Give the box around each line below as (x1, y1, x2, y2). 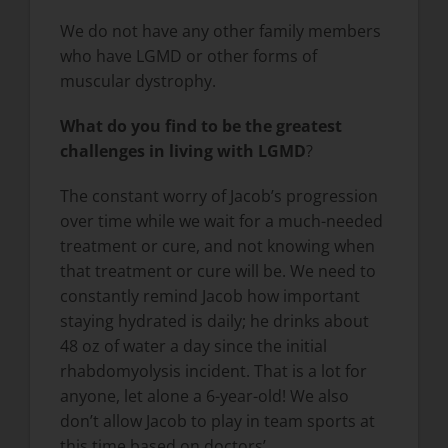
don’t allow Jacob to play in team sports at (59, 410, 375, 433)
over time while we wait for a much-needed (59, 210, 383, 233)
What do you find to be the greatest (59, 115, 342, 138)
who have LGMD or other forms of (59, 45, 317, 68)
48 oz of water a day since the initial (59, 335, 327, 358)
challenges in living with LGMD (59, 140, 306, 163)
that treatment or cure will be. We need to (59, 260, 376, 283)
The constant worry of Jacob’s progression (59, 185, 378, 208)
